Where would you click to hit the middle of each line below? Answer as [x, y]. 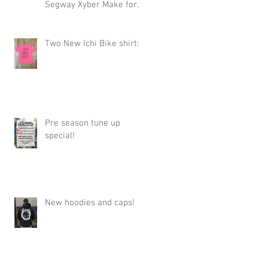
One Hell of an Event [84, 17]
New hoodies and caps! [90, 202]
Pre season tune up [83, 123]
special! [60, 135]
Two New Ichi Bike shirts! [94, 43]
